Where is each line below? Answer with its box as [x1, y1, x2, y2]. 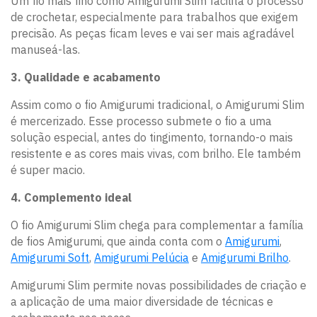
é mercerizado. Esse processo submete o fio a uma [11, 114, 272, 129]
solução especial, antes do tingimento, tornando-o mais [11, 130, 293, 145]
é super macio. [11, 163, 85, 178]
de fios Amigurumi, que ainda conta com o [11, 234, 225, 249]
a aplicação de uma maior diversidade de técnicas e [11, 294, 273, 309]
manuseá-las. [11, 42, 80, 57]
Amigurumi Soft [11, 250, 89, 265]
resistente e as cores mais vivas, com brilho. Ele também [11, 146, 301, 161]
